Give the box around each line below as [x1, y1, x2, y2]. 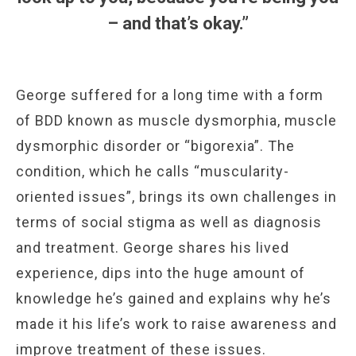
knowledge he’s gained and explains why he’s [16, 289, 331, 307]
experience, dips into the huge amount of [16, 264, 305, 281]
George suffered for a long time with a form [16, 86, 323, 103]
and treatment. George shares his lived [16, 238, 289, 256]
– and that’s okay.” [107, 13, 249, 33]
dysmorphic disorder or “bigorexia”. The [16, 137, 295, 154]
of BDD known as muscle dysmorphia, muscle [16, 111, 337, 129]
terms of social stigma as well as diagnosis [16, 213, 322, 230]
